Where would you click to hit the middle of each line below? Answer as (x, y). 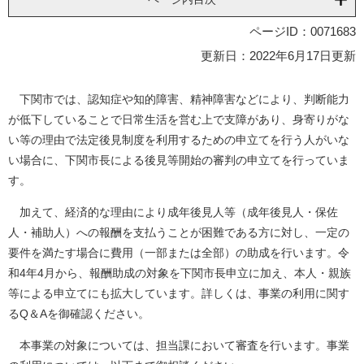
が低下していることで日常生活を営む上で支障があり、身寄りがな (179, 119)
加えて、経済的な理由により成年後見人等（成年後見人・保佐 (173, 212)
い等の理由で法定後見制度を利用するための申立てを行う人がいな (179, 140)
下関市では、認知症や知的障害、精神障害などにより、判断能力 (179, 99)
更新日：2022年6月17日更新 (278, 56)
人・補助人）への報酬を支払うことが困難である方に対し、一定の (179, 232)
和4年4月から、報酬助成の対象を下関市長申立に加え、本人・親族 (180, 273)
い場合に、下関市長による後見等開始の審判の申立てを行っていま (179, 160)
